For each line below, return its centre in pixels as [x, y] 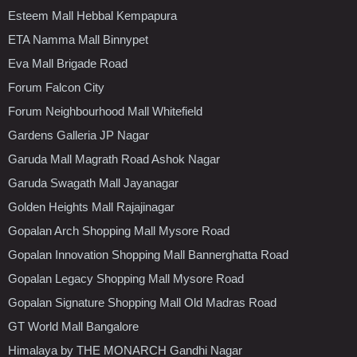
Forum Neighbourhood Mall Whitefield [105, 111]
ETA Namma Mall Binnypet [78, 39]
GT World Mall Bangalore [73, 326]
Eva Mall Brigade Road [68, 63]
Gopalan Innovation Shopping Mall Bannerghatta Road [148, 254]
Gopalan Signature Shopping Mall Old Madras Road [142, 302]
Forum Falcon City [56, 87]
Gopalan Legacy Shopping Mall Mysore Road [126, 278]
